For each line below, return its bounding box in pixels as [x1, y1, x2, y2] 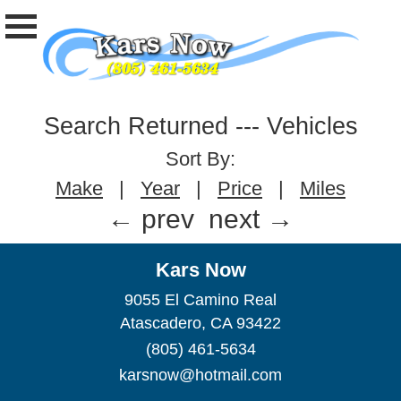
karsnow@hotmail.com [119, 365, 282, 384]
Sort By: [166, 148, 235, 171]
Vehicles [266, 113, 358, 141]
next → [209, 204, 294, 235]
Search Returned [43, 113, 235, 141]
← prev [107, 204, 194, 235]
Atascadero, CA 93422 [120, 314, 281, 333]
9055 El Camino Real [124, 291, 277, 310]
